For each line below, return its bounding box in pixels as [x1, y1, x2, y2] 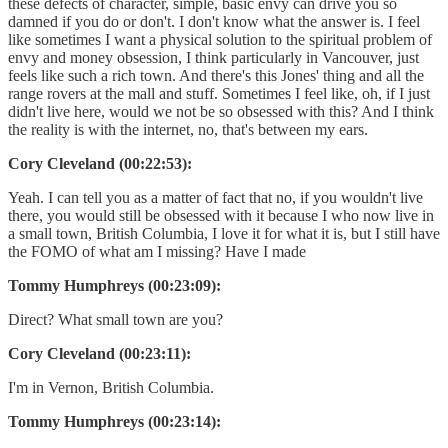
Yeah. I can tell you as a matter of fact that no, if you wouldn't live [8, 188, 423, 206]
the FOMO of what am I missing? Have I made [8, 242, 306, 260]
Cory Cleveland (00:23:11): [8, 344, 191, 362]
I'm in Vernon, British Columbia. [8, 378, 214, 396]
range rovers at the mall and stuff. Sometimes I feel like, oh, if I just [8, 84, 430, 102]
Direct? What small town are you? [8, 310, 223, 328]
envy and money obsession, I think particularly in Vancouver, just [8, 48, 419, 66]
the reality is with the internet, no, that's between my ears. [8, 120, 368, 138]
